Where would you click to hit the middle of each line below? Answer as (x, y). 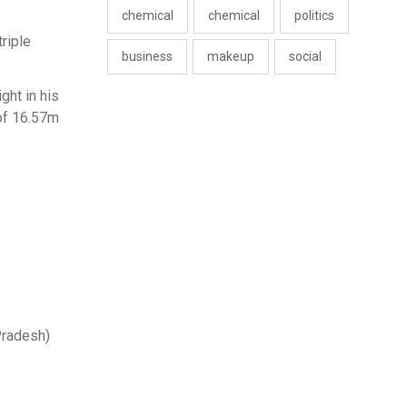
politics (314, 16)
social (305, 57)
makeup (231, 57)
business (147, 57)
